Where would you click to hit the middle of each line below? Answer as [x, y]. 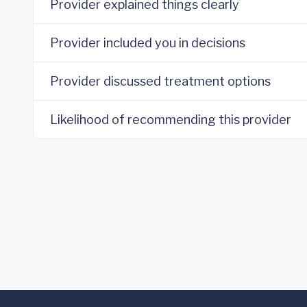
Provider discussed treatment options [160, 81]
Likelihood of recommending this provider [171, 120]
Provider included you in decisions [148, 43]
